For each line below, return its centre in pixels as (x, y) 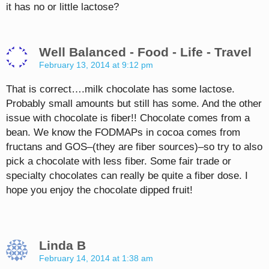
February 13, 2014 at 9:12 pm (96, 65)
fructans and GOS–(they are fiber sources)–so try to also (134, 147)
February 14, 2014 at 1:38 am (96, 258)
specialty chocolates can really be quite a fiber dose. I (127, 175)
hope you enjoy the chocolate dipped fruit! (99, 190)
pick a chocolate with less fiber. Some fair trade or (119, 161)
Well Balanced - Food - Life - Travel (145, 52)
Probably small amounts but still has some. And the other (134, 103)
